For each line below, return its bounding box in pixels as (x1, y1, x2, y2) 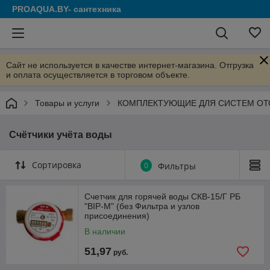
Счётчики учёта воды (9, 130, 112, 140)
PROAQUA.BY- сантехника (12, 4, 121, 14)
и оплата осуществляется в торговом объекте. (6, 70, 190, 80)
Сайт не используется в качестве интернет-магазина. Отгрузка (6, 60, 254, 70)
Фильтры (158, 160, 196, 172)
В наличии (84, 227, 125, 236)
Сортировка (32, 159, 81, 171)
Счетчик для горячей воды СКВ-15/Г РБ (84, 192, 240, 201)
